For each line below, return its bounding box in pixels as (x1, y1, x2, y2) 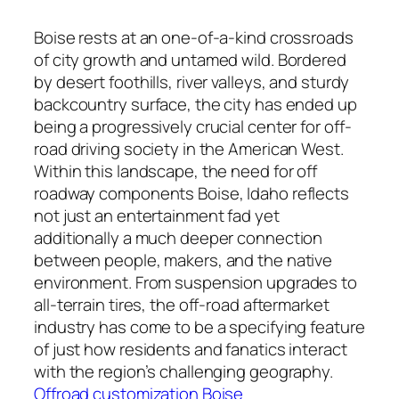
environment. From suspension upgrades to (34, 270, 357, 294)
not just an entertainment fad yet (34, 203, 280, 227)
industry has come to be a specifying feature (34, 314, 365, 338)
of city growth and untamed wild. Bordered (34, 47, 346, 71)
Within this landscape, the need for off (34, 159, 318, 183)
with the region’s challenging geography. (34, 359, 333, 383)
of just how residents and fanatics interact (34, 337, 347, 361)
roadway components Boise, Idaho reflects (34, 181, 349, 205)
